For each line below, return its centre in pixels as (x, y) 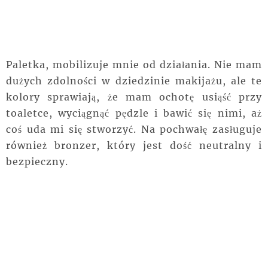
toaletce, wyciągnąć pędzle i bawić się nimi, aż (134, 113)
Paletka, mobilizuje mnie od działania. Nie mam (134, 64)
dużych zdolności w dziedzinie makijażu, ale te (134, 80)
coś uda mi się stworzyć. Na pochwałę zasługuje (134, 129)
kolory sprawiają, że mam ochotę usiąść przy (134, 97)
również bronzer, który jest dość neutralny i (134, 145)
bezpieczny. (37, 161)
